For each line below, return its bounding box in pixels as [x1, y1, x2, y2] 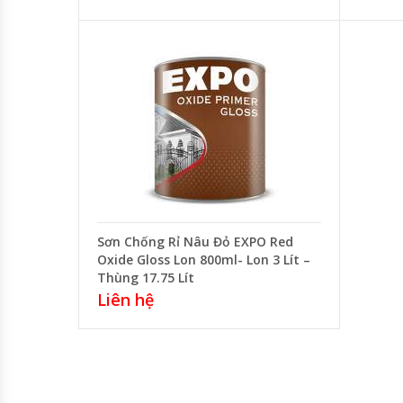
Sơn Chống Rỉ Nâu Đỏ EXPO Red [97, 232, 293, 250]
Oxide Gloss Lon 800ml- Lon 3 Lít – [97, 250, 310, 268]
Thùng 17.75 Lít [97, 268, 194, 286]
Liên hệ [97, 288, 154, 310]
